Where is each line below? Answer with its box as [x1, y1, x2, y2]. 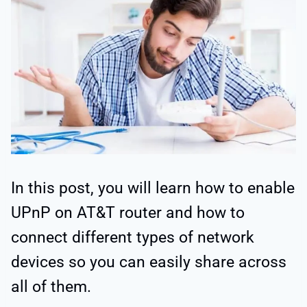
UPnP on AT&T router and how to [11, 204, 245, 223]
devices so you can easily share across [11, 253, 286, 272]
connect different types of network [11, 228, 254, 247]
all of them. [11, 278, 91, 297]
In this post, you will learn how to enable [11, 179, 295, 198]
